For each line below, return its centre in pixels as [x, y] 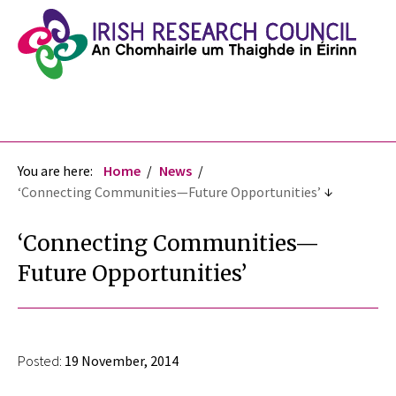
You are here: [55, 170]
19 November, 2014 [120, 360]
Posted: [40, 360]
